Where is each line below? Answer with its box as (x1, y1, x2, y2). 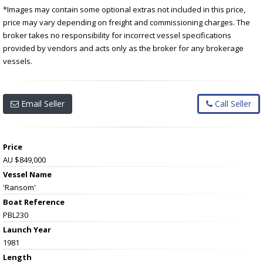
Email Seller (19, 97, 65, 109)
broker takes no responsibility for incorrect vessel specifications (3, 29, 231, 41)
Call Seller (213, 97, 251, 109)
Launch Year (3, 224, 51, 235)
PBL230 (3, 209, 28, 220)
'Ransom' (3, 181, 36, 193)
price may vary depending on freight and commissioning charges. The (3, 16, 250, 28)
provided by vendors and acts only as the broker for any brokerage (3, 42, 244, 53)
